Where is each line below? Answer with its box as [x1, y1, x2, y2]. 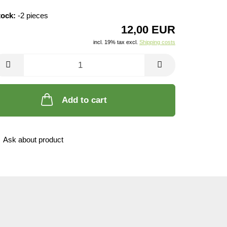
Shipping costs [139, 39, 175, 45]
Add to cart [61, 95, 107, 105]
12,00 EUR [121, 23, 175, 36]
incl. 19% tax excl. [93, 39, 139, 45]
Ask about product [3, 135, 63, 144]
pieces [26, 11, 48, 20]
